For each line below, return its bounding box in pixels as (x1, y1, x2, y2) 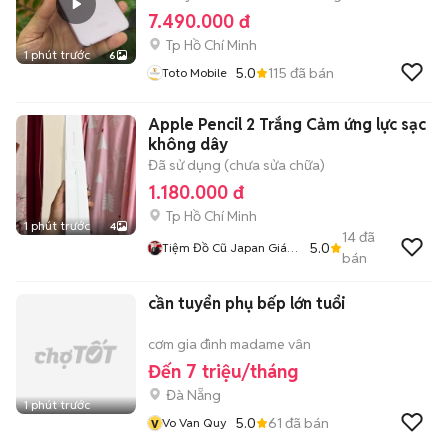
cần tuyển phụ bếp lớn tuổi (148, 293, 345, 314)
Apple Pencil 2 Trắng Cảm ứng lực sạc (148, 114, 426, 135)
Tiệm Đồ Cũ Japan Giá (162, 240, 287, 255)
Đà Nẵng (166, 386, 221, 404)
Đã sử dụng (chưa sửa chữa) (148, 156, 325, 174)
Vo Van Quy (162, 415, 227, 430)
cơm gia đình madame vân (148, 335, 311, 353)
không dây (148, 134, 228, 155)
